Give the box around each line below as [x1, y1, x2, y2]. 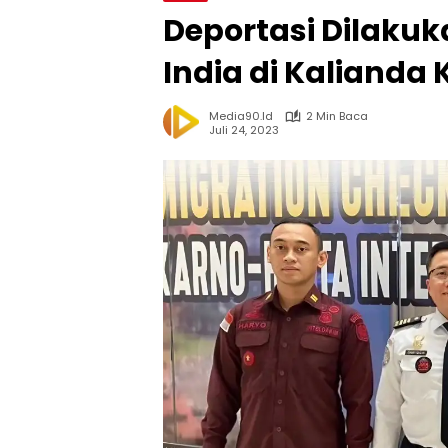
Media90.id [209, 108, 273, 124]
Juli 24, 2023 [209, 121, 279, 138]
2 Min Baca [306, 108, 368, 124]
